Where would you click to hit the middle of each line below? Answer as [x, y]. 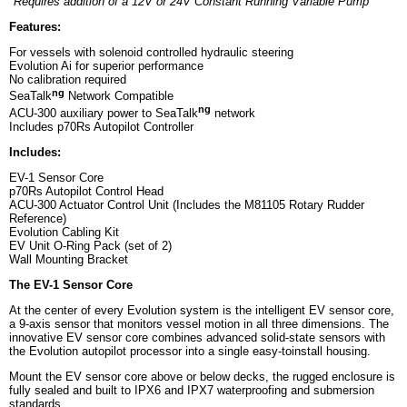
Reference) [38, 219]
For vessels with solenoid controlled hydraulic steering [151, 53]
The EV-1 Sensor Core [71, 285]
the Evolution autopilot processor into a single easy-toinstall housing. [190, 352]
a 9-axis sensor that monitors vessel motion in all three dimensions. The [199, 324]
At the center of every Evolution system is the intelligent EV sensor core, [202, 311]
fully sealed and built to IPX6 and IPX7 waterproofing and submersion [192, 391]
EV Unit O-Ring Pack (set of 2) [90, 246]
